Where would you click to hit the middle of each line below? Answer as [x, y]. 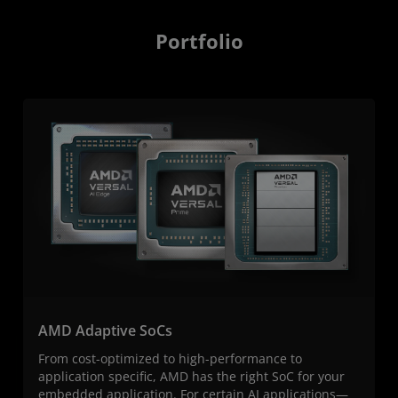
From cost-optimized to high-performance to [170, 358]
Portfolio [199, 42]
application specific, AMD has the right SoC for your [191, 376]
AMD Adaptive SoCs [105, 330]
